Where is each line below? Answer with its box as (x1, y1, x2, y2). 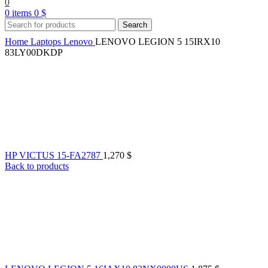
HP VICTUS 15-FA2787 (5, 150, 103, 160)
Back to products (5, 160, 69, 171)
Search (123, 20, 147, 29)
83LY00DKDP (5, 47, 63, 57)
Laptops (31, 36, 63, 47)
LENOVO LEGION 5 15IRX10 (95, 36, 220, 47)
